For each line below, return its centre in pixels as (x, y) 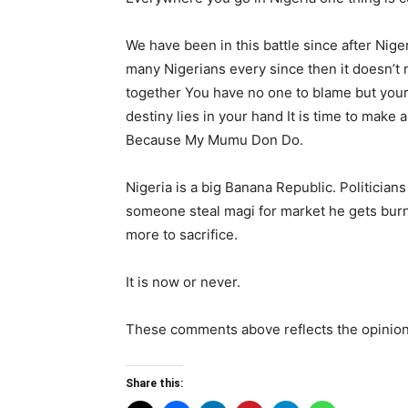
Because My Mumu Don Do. (214, 140)
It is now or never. (183, 282)
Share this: (154, 384)
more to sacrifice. (182, 235)
